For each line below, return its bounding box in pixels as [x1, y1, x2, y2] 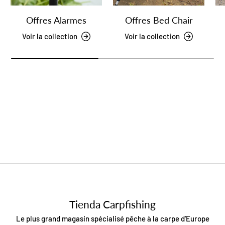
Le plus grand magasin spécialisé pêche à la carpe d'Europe [16, 213, 209, 223]
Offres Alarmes [26, 15, 86, 26]
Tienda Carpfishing [69, 198, 156, 210]
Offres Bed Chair [125, 15, 193, 26]
